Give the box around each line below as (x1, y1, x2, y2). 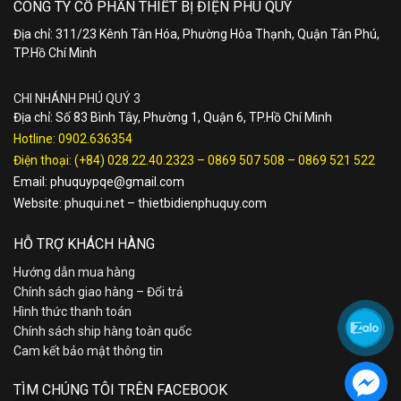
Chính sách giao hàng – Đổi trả (13, 285, 183, 300)
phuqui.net (64, 195, 124, 210)
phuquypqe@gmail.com (50, 174, 184, 189)
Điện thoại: (13, 152, 74, 167)
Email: (13, 174, 50, 189)
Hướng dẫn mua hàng (13, 265, 135, 280)
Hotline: (13, 131, 58, 146)
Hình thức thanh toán (13, 304, 132, 320)
